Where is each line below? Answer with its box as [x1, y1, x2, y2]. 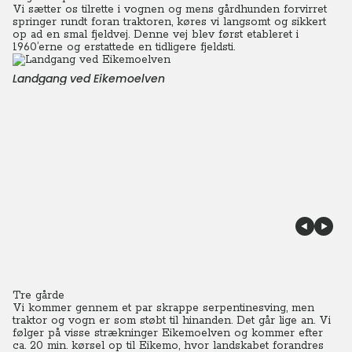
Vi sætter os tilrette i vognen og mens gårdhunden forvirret [13, 2, 327, 16]
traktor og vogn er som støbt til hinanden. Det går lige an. [13, 313, 315, 328]
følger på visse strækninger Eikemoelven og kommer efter [13, 326, 323, 340]
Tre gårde [13, 288, 64, 302]
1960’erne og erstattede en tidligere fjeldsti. [13, 40, 235, 54]
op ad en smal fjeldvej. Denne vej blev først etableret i [13, 27, 299, 42]
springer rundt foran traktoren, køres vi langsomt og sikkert [13, 15, 326, 29]
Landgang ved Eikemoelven [13, 71, 165, 86]
